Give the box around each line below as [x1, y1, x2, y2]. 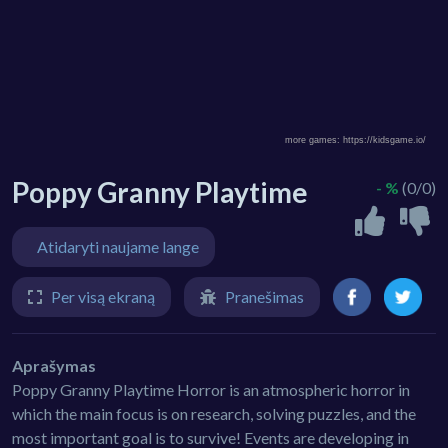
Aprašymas [12, 356, 96, 376]
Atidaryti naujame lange [37, 237, 199, 257]
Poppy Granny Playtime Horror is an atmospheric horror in [12, 380, 410, 400]
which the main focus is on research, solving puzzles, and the [12, 404, 416, 424]
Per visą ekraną [51, 287, 155, 307]
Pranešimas [225, 287, 304, 307]
